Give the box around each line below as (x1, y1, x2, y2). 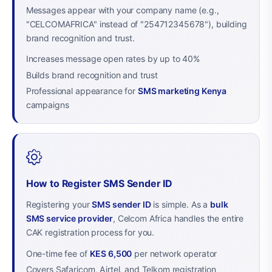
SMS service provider (25, 213, 113, 224)
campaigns (25, 100, 69, 110)
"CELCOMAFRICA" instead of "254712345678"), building (25, 18, 247, 29)
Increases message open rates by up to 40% (25, 53, 200, 64)
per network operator (132, 248, 217, 259)
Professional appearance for (25, 86, 138, 97)
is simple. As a (151, 199, 211, 210)
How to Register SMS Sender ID (25, 178, 173, 190)
